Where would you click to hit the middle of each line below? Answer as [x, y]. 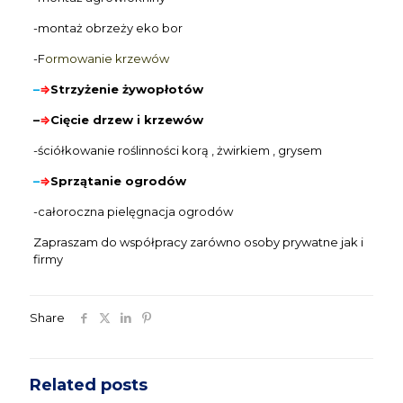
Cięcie [71, 120]
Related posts [89, 385]
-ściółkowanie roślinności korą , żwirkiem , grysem [177, 150]
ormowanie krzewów [107, 58]
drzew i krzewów [148, 120]
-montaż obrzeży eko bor [107, 28]
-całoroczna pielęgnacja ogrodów [133, 211]
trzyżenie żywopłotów [130, 89]
